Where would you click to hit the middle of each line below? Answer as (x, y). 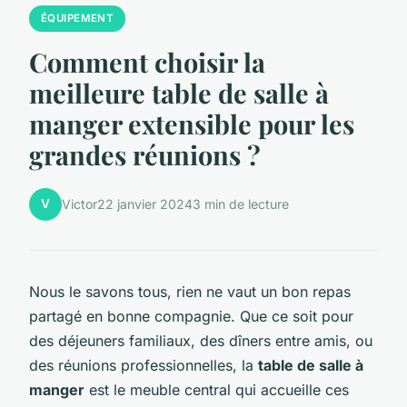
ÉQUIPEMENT (77, 18)
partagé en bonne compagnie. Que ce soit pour (191, 316)
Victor (79, 204)
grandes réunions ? (145, 154)
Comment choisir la (147, 61)
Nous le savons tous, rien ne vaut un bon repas (190, 291)
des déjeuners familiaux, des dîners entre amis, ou (201, 340)
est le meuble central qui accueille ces (217, 389)
